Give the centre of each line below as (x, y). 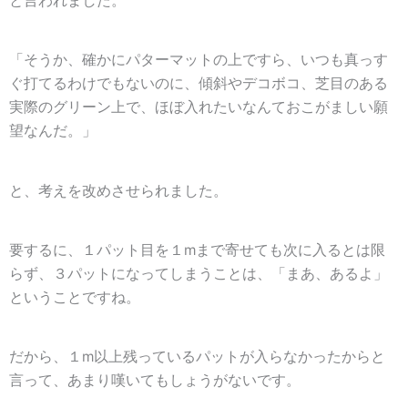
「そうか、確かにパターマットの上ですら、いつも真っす (199, 60)
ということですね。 (75, 297)
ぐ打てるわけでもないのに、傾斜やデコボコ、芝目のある (199, 84)
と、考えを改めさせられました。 (118, 190)
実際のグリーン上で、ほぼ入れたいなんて (148, 107)
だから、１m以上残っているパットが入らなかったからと (197, 357)
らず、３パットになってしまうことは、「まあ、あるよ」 (199, 274)
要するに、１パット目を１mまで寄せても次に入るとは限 (197, 250)
